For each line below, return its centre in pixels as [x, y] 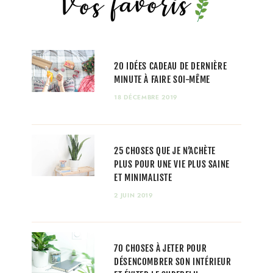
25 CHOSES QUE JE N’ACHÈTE [165, 151]
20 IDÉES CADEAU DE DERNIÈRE [171, 66]
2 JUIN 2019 [133, 195]
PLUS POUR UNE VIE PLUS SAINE [172, 164]
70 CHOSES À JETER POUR [161, 249]
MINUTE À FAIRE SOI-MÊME [162, 79]
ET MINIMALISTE [143, 177]
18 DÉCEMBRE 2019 [146, 97]
